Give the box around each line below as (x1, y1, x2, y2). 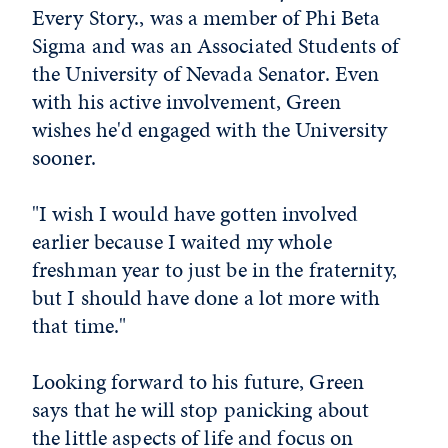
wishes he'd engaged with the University (32, 113, 388, 145)
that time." (32, 309, 127, 341)
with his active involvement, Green (32, 85, 341, 117)
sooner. (32, 141, 96, 173)
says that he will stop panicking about (32, 393, 370, 425)
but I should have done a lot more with (32, 281, 381, 313)
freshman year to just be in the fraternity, (32, 253, 397, 285)
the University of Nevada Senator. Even (32, 57, 380, 89)
